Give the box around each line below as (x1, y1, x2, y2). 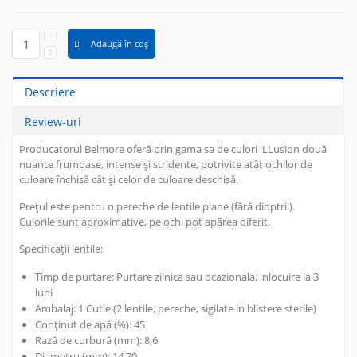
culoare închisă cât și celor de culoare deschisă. (19, 172, 238, 187)
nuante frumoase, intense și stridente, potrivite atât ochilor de (19, 157, 312, 172)
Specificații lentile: (19, 241, 103, 257)
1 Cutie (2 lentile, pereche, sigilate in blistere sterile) (77, 301, 316, 316)
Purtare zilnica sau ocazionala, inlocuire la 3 (116, 269, 319, 284)
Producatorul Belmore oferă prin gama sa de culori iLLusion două (19, 142, 327, 157)
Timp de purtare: (34, 269, 116, 284)
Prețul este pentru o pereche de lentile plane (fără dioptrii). (19, 199, 295, 214)
